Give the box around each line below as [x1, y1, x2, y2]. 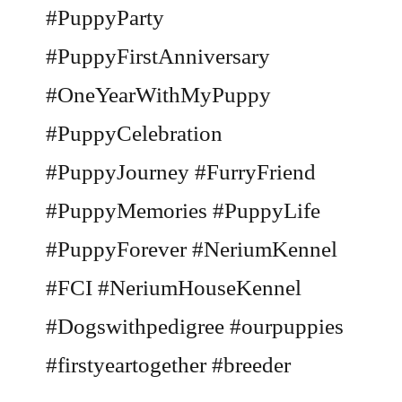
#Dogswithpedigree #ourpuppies [46, 314, 345, 339]
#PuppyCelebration [46, 121, 223, 146]
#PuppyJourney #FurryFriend [46, 160, 317, 185]
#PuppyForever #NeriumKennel [46, 237, 338, 262]
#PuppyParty [46, 5, 165, 31]
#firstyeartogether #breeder [46, 353, 292, 378]
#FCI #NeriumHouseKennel [46, 275, 302, 301]
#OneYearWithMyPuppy [46, 83, 272, 108]
